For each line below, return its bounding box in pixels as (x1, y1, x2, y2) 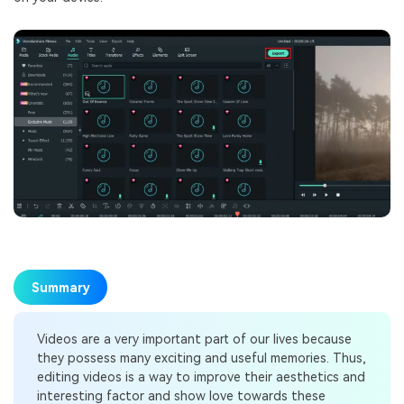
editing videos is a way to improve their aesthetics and (36, 369, 365, 384)
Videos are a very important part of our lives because (36, 331, 352, 346)
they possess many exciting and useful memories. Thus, (36, 350, 366, 365)
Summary (31, 280, 90, 295)
